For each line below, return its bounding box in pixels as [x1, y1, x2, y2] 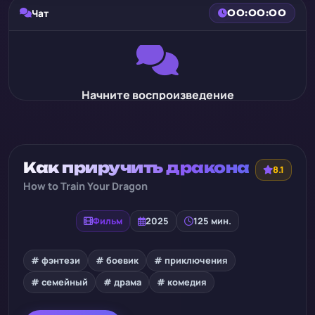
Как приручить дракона [23, 158, 250, 176]
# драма [103, 276, 141, 288]
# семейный [31, 276, 88, 288]
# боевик [96, 254, 139, 266]
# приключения [154, 254, 228, 266]
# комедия [157, 276, 207, 288]
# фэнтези [31, 254, 80, 266]
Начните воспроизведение [81, 87, 234, 103]
